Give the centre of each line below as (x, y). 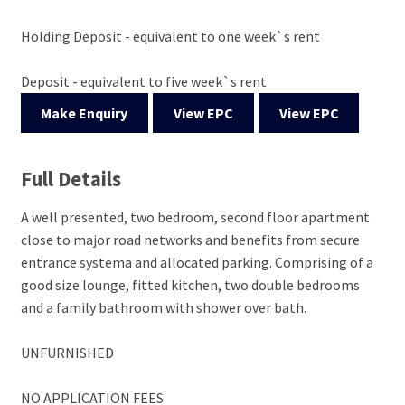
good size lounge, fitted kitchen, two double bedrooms (190, 285)
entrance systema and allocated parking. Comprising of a (197, 263)
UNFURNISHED (67, 353)
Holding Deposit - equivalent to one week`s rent (170, 36)
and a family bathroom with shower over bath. (163, 308)
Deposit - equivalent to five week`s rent (143, 81)
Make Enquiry (85, 113)
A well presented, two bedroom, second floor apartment (195, 217)
